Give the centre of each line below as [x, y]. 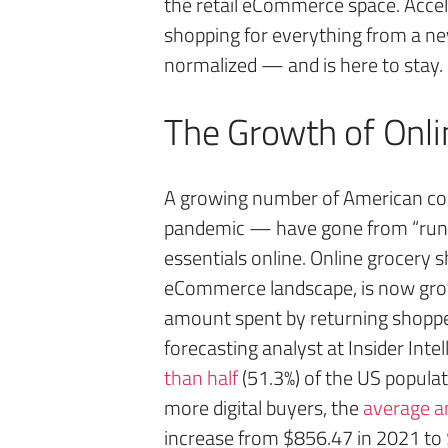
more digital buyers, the [263, 407]
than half [203, 377]
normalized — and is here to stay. [303, 64]
